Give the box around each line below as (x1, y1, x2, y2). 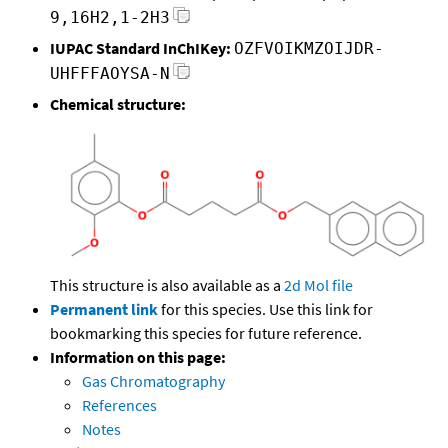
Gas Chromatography (82, 370, 225, 391)
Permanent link (50, 298, 158, 319)
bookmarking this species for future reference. (50, 322, 362, 343)
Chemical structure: (50, 94, 186, 115)
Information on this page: (50, 346, 226, 367)
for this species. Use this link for (161, 298, 373, 319)
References (82, 394, 157, 415)
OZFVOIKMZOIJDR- (234, 39, 384, 59)
